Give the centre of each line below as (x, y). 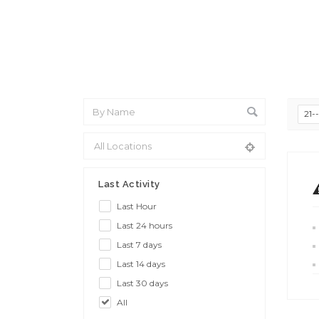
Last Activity (129, 184)
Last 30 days (142, 283)
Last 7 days (139, 244)
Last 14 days (141, 263)
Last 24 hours (145, 225)
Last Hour (137, 206)
